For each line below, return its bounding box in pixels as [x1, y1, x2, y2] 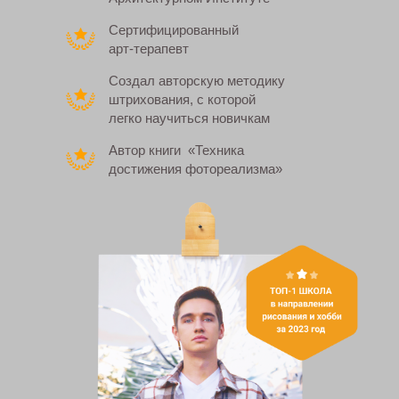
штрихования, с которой [109, 92, 256, 107]
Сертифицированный [109, 22, 239, 37]
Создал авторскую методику [109, 73, 285, 88]
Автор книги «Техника [109, 142, 244, 158]
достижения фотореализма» [109, 161, 282, 176]
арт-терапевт [109, 41, 189, 56]
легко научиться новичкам [109, 110, 270, 126]
